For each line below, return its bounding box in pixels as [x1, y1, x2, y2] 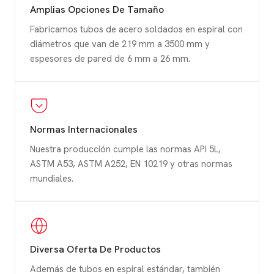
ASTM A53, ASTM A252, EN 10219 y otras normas [30, 157, 232, 170]
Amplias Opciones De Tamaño [30, 2, 164, 16]
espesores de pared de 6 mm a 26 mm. [30, 52, 190, 65]
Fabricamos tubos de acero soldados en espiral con [30, 23, 243, 35]
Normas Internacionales [30, 122, 138, 136]
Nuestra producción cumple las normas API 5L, [30, 143, 221, 155]
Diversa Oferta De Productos [30, 242, 161, 256]
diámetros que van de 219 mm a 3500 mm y [30, 37, 210, 50]
